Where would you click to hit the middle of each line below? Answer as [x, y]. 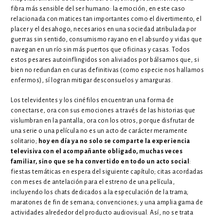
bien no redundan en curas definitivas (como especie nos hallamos [108, 70]
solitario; [25, 141]
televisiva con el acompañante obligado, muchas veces [97, 151]
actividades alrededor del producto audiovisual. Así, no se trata [102, 212]
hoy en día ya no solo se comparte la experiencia [114, 141]
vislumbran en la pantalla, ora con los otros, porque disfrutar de [103, 120]
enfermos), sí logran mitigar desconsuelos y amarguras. [92, 80]
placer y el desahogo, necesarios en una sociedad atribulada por [104, 29]
